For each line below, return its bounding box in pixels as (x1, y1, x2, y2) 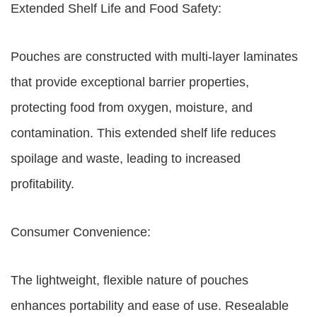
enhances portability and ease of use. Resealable (11, 299, 289, 313)
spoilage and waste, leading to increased (11, 151, 241, 166)
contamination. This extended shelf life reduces (11, 126, 276, 140)
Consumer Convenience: (11, 225, 151, 239)
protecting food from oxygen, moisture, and (11, 100, 253, 115)
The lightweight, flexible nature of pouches (11, 273, 248, 287)
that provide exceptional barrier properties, (11, 75, 249, 89)
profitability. (11, 177, 74, 191)
